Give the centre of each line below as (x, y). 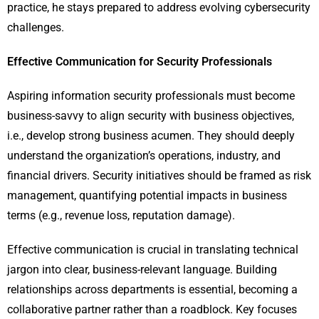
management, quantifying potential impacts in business (147, 196)
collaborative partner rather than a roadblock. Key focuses (152, 310)
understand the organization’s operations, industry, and (144, 156)
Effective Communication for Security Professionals (140, 62)
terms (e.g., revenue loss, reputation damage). (121, 216)
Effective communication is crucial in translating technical (153, 250)
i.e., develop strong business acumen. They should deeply (151, 136)
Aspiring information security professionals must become (151, 96)
